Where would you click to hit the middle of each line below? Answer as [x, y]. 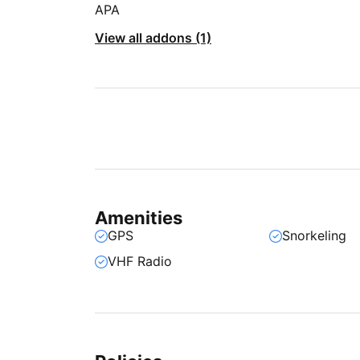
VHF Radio [140, 261]
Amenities [139, 218]
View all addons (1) [153, 38]
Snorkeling [315, 235]
